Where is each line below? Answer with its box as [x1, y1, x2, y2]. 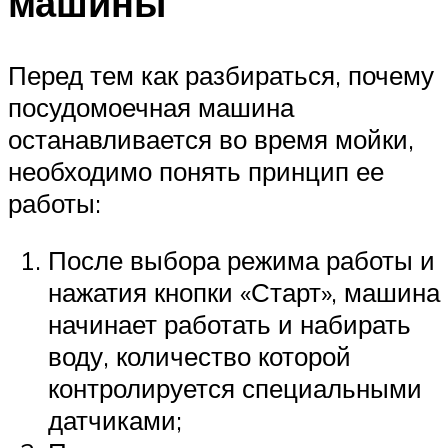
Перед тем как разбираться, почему [8, 58, 434, 91]
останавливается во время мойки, [8, 122, 414, 155]
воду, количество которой [48, 340, 351, 373]
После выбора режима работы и [48, 244, 435, 277]
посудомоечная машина [8, 90, 294, 123]
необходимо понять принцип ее [8, 154, 384, 187]
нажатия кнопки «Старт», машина [48, 276, 440, 309]
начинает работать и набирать [48, 308, 411, 341]
